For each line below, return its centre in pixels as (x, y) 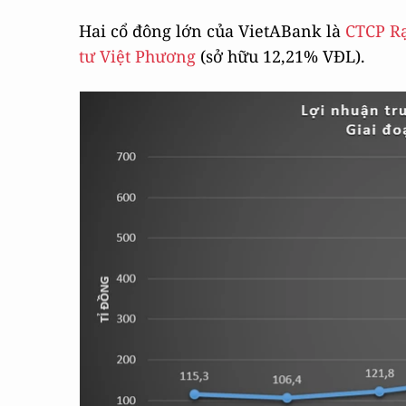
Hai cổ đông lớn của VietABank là (212, 31)
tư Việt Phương (137, 56)
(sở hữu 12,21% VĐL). (280, 56)
